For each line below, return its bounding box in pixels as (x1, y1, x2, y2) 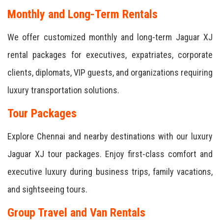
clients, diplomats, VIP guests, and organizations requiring (7, 67, 213, 78)
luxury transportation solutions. (7, 85, 119, 95)
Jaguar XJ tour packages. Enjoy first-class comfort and (7, 149, 213, 159)
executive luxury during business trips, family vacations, (7, 166, 213, 177)
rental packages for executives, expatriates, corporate (7, 50, 213, 60)
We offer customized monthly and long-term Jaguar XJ (7, 32, 213, 42)
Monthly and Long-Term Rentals (7, 7, 158, 21)
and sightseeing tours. (7, 184, 87, 194)
